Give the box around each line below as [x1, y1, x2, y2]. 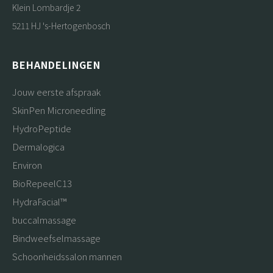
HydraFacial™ [12, 195, 66, 208]
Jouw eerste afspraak [12, 85, 101, 98]
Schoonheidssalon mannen [12, 250, 122, 263]
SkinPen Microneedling [12, 104, 105, 116]
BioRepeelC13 [12, 177, 72, 190]
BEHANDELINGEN [12, 57, 101, 72]
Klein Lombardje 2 [12, 1, 80, 13]
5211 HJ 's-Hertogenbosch [12, 19, 110, 32]
